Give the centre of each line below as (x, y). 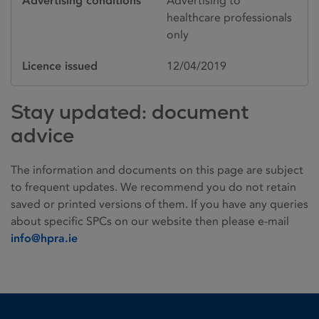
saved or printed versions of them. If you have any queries (159, 204)
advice (42, 135)
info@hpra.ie (44, 238)
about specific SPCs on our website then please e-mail (150, 221)
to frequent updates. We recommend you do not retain (153, 187)
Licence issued (60, 66)
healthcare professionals (229, 17)
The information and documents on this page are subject (157, 169)
